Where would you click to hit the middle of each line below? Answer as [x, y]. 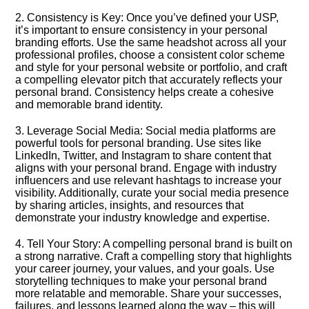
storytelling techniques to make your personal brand [141, 281]
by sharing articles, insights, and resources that [130, 205]
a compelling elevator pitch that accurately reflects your [149, 80]
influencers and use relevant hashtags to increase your [149, 180]
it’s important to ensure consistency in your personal [142, 30]
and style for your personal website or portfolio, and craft [151, 67]
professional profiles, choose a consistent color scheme [150, 55]
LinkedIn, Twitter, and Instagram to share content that [143, 156]
